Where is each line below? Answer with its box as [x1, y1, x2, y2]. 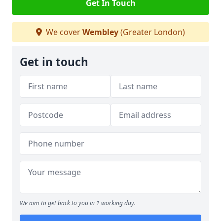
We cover [44, 27, 82, 37]
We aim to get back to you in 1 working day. [20, 199, 136, 207]
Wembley [82, 27, 118, 37]
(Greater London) [118, 27, 185, 37]
